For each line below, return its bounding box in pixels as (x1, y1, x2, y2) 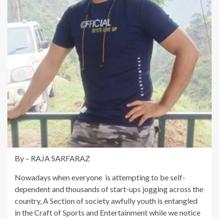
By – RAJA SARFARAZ (15, 153, 90, 163)
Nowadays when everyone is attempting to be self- (15, 172, 185, 182)
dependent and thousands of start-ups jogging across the (15, 184, 203, 194)
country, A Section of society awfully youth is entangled (15, 196, 197, 205)
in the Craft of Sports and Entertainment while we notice (15, 207, 200, 217)
